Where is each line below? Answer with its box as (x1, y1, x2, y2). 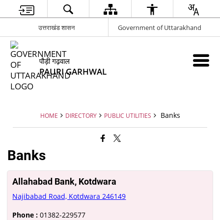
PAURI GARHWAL (39, 66, 107, 77)
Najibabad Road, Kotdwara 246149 (12, 192, 126, 201)
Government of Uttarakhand (117, 23, 201, 32)
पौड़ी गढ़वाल (39, 56, 70, 66)
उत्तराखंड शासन (38, 23, 75, 32)
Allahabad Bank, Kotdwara (12, 176, 117, 187)
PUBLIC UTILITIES (104, 111, 151, 119)
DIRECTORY (65, 111, 97, 119)
